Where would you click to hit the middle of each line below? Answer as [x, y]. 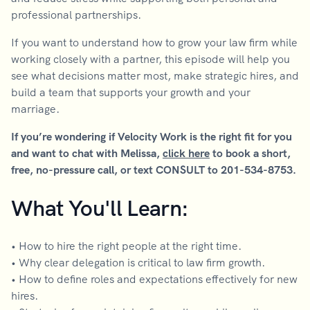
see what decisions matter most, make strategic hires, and [155, 75]
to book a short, [250, 153]
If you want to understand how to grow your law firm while [154, 42]
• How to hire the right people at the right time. [126, 246]
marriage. [35, 109]
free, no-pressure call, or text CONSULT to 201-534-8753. [154, 170]
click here [186, 153]
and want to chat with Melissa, [87, 153]
